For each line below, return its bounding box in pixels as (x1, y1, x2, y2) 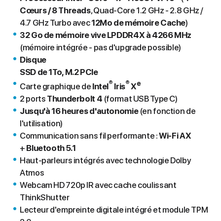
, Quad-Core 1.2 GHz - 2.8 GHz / (90, 5, 204, 16)
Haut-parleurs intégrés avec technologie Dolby (20, 155, 191, 166)
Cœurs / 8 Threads (20, 5, 91, 16)
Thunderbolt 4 (47, 94, 104, 104)
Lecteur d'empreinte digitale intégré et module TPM (20, 205, 208, 215)
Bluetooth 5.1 (26, 143, 76, 153)
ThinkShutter (20, 192, 70, 203)
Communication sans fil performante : (20, 131, 159, 141)
